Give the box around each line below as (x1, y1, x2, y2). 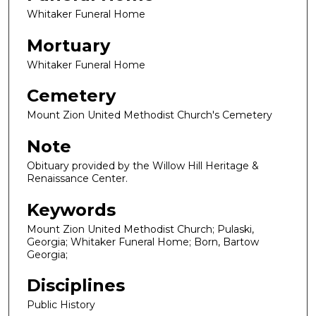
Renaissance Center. (27, 171, 128, 185)
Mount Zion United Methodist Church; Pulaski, (27, 222, 254, 236)
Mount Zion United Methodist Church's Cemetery (27, 109, 272, 122)
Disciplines (27, 275, 125, 296)
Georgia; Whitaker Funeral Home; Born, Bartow (27, 235, 259, 248)
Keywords (27, 199, 116, 220)
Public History (27, 298, 95, 312)
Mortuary (27, 35, 110, 56)
